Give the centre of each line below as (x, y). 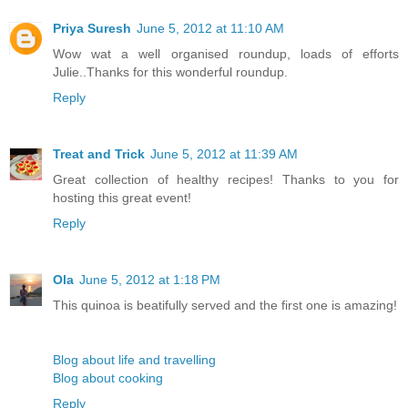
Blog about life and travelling (134, 360)
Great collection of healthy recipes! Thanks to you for (226, 180)
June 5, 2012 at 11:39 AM (224, 154)
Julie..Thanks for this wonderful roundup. (170, 72)
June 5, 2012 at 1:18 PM (150, 280)
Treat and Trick (99, 154)
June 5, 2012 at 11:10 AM (210, 29)
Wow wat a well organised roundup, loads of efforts (226, 54)
